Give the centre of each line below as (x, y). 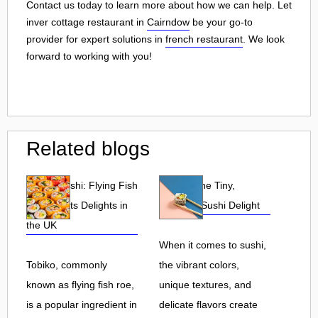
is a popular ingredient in (82, 304)
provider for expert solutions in (96, 39)
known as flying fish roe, (80, 284)
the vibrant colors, (199, 264)
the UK (42, 225)
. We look (264, 39)
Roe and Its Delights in (77, 205)
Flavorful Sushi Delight (209, 205)
